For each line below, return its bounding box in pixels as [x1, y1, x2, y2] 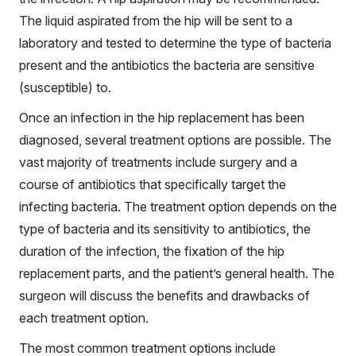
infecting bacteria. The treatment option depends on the [19, 199, 337, 215]
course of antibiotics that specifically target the [19, 176, 286, 193]
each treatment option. [19, 310, 149, 327]
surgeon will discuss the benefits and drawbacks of [19, 288, 310, 304]
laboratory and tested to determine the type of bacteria [19, 35, 331, 52]
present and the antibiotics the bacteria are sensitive [19, 57, 315, 74]
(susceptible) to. [19, 79, 111, 96]
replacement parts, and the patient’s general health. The [19, 265, 335, 282]
